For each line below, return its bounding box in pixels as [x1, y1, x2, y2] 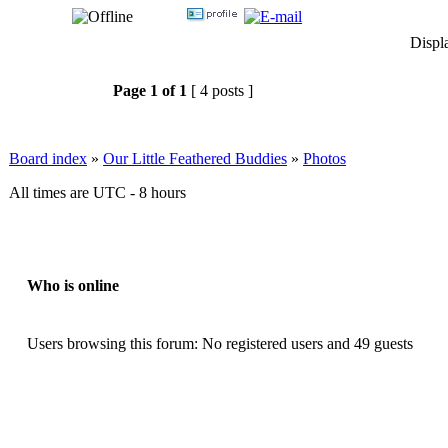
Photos [303, 149, 346, 167]
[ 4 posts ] [187, 81, 257, 99]
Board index [9, 149, 87, 167]
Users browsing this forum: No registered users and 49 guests [27, 334, 413, 352]
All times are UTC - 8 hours [9, 183, 186, 201]
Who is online [27, 277, 119, 295]
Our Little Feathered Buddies [103, 149, 287, 167]
